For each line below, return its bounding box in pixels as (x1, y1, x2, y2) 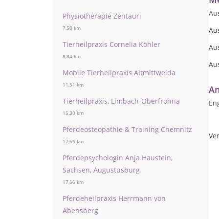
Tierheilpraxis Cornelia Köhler (63, 40, 160, 49)
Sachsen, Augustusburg (63, 165, 140, 175)
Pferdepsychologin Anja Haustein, (63, 153, 173, 162)
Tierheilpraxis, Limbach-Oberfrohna (63, 96, 180, 106)
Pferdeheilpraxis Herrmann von (63, 194, 166, 203)
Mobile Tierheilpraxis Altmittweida (63, 68, 175, 77)
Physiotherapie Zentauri (63, 11, 141, 21)
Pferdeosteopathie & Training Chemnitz (63, 125, 192, 134)
